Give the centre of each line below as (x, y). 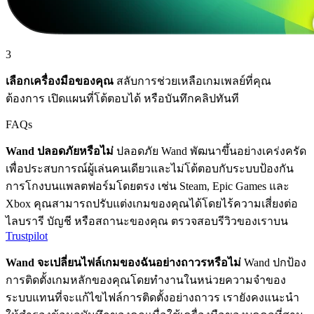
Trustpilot (27, 235)
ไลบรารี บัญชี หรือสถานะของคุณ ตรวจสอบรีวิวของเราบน (147, 221)
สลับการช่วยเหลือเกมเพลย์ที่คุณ (192, 81)
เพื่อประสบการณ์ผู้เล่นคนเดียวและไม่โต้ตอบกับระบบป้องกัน (150, 168)
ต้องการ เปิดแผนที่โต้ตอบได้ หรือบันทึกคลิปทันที (122, 98)
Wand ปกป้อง (274, 262)
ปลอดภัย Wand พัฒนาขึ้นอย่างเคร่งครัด (210, 151)
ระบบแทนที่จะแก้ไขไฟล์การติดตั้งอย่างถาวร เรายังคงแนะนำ (152, 297)
